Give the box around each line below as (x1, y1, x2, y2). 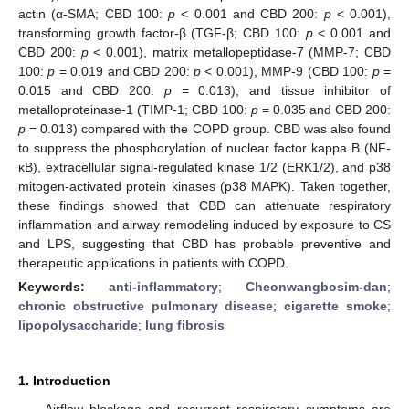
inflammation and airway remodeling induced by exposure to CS (18, 216, 391, 232)
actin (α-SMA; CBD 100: (18, 5, 168, 21)
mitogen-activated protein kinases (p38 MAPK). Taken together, (18, 178, 391, 194)
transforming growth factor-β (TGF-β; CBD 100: (18, 25, 306, 40)
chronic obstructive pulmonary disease (18, 298, 274, 313)
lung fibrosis (145, 317, 225, 332)
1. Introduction (18, 372, 110, 388)
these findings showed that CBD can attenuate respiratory (18, 197, 391, 213)
